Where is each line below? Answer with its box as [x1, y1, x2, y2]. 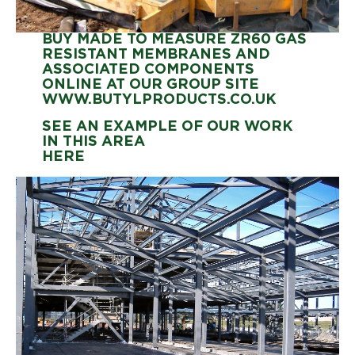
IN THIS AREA [41, 134, 145, 149]
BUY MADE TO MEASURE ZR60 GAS [41, 32, 307, 47]
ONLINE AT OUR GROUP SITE [41, 77, 263, 92]
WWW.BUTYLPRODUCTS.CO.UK [41, 92, 277, 107]
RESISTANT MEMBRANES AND [41, 47, 270, 62]
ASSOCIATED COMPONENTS [41, 62, 254, 77]
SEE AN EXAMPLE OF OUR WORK [41, 119, 293, 134]
